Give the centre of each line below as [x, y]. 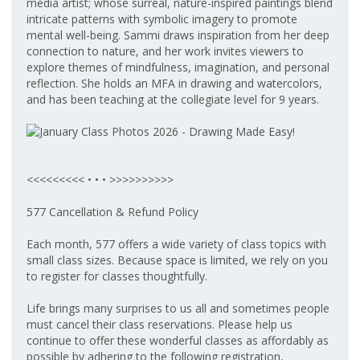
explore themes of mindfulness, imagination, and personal [178, 67]
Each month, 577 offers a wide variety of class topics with [176, 244]
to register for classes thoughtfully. [117, 276]
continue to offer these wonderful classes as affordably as [178, 340]
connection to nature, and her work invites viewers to [165, 51]
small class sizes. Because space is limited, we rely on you [177, 260]
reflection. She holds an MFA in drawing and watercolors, [174, 83]
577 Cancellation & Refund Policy [112, 212]
